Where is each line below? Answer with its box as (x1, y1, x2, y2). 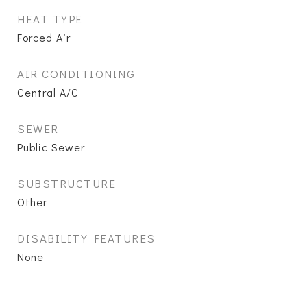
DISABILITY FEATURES (17, 230, 156, 246)
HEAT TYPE (17, 11, 83, 27)
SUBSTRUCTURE (17, 175, 116, 191)
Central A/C (17, 85, 79, 99)
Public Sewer (17, 140, 85, 154)
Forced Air (17, 30, 71, 45)
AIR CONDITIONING (17, 66, 135, 82)
